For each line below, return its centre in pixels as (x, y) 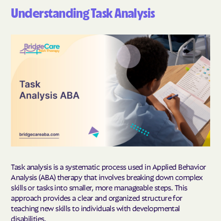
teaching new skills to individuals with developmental (95, 208)
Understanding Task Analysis (83, 13)
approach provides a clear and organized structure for (97, 198)
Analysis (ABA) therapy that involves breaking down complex (107, 177)
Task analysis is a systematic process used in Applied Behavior (109, 166)
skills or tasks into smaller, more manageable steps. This (99, 187)
